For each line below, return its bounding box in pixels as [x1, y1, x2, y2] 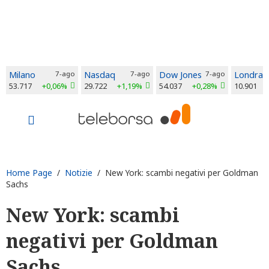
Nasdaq [84, 69, 115, 80]
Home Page [6, 167, 52, 178]
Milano [9, 69, 35, 80]
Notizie [65, 167, 92, 178]
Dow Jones [159, 69, 202, 80]
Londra [234, 69, 263, 80]
